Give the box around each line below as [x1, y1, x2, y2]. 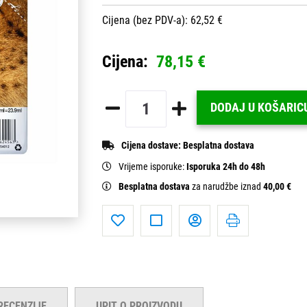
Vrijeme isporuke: [119, 160, 186, 173]
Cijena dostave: [121, 139, 183, 151]
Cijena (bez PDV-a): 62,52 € [102, 13, 223, 27]
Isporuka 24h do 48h [186, 160, 265, 173]
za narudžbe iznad [192, 180, 263, 193]
